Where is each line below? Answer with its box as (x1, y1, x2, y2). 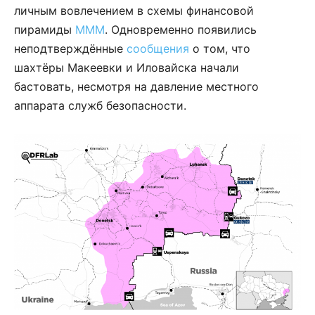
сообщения (127, 41, 189, 56)
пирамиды (14, 22, 75, 37)
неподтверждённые (14, 41, 127, 56)
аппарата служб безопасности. (14, 98, 186, 112)
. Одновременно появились (105, 22, 257, 37)
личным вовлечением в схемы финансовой (14, 3, 254, 18)
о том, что (189, 41, 250, 56)
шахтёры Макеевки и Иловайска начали (14, 60, 239, 75)
